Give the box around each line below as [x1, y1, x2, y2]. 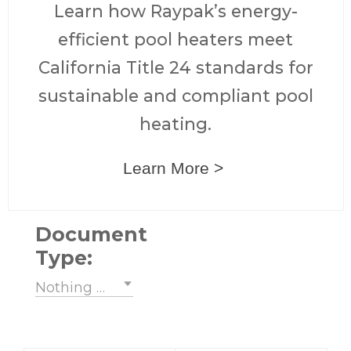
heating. [139, 113, 212, 134]
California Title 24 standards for [38, 56, 313, 78]
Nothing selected [35, 278, 156, 296]
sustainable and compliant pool [38, 85, 313, 106]
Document [35, 222, 147, 246]
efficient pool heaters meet [58, 28, 293, 49]
